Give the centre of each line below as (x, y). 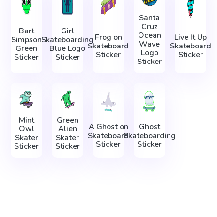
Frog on (108, 38)
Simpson (27, 39)
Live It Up (190, 38)
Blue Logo (68, 48)
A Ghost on (108, 127)
